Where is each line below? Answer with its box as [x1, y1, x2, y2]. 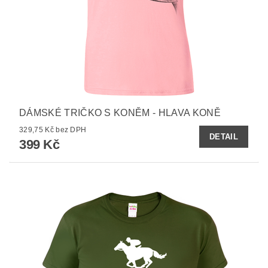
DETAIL [209, 132, 238, 141]
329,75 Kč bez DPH [56, 126, 87, 135]
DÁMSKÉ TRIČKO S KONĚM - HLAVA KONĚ [19, 108, 221, 118]
